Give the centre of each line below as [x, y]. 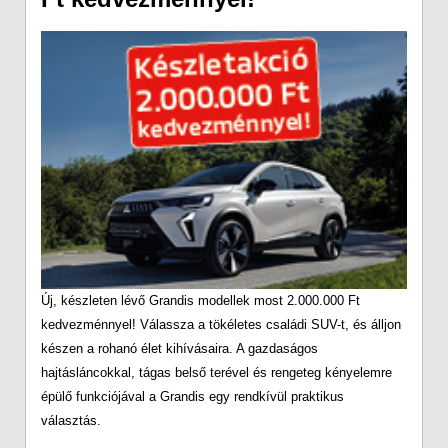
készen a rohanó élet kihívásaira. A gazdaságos [179, 349]
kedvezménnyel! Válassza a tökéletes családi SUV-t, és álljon [221, 325]
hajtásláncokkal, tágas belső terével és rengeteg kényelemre [216, 373]
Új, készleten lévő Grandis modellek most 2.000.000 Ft [200, 301]
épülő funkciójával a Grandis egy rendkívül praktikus [192, 397]
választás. [71, 421]
